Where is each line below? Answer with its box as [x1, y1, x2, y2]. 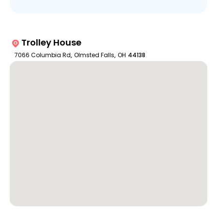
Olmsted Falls [74, 51, 114, 59]
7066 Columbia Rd [14, 51, 71, 59]
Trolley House [21, 36, 81, 48]
